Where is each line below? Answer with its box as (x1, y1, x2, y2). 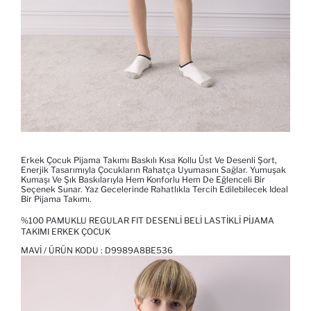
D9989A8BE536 (105, 245, 173, 256)
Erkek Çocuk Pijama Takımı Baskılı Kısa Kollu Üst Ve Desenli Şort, (21, 155, 277, 166)
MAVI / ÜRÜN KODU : (21, 245, 105, 256)
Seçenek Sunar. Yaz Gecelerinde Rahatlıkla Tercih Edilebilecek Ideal (21, 184, 288, 195)
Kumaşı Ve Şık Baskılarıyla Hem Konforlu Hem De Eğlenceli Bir (21, 174, 265, 185)
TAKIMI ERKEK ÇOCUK (21, 226, 110, 237)
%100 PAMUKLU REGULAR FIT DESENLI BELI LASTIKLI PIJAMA (21, 215, 274, 226)
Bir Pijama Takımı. (21, 194, 92, 205)
